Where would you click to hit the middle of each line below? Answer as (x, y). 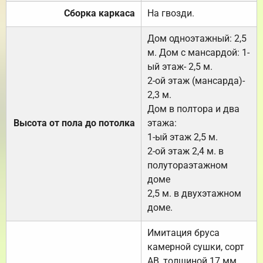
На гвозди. (171, 13)
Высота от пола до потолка (74, 123)
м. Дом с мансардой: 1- (198, 52)
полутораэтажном (188, 165)
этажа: (162, 123)
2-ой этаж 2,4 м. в (186, 151)
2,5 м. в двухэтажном (194, 193)
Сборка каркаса (100, 13)
